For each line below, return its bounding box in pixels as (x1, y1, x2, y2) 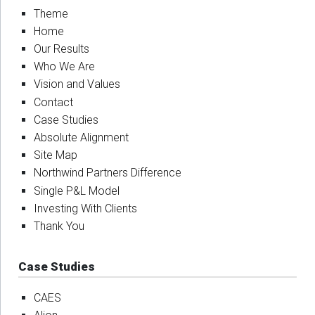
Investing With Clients (34, 201, 138, 215)
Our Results (34, 42, 90, 56)
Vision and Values (34, 77, 121, 91)
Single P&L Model (34, 184, 120, 198)
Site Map (34, 148, 78, 162)
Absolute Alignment (34, 131, 129, 144)
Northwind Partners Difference (34, 166, 182, 180)
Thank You (34, 219, 85, 233)
